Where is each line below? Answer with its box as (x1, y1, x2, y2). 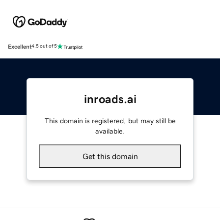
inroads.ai (83, 93, 137, 105)
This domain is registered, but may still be (44, 117, 176, 124)
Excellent (8, 43, 31, 50)
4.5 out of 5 (31, 44, 57, 49)
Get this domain (82, 152, 138, 160)
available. (95, 127, 125, 135)
